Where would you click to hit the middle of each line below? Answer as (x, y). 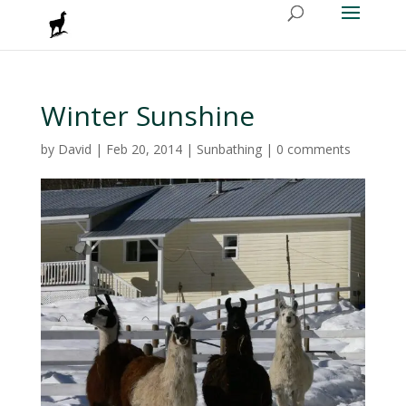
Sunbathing (229, 149)
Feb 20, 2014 (144, 149)
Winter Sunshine (147, 116)
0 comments (313, 149)
